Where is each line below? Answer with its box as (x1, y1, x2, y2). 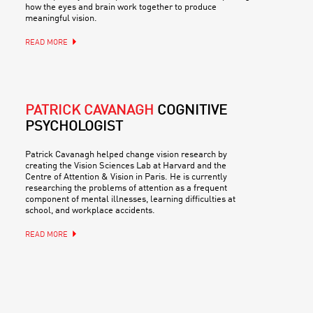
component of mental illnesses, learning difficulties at (25, 194, 235, 204)
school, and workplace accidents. (25, 205, 155, 215)
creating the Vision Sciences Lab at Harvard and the (25, 161, 226, 170)
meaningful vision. (25, 13, 97, 23)
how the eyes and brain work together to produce (25, 2, 217, 12)
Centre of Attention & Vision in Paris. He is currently (25, 172, 227, 182)
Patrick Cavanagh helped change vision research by (25, 150, 227, 159)
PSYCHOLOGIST (25, 119, 123, 134)
